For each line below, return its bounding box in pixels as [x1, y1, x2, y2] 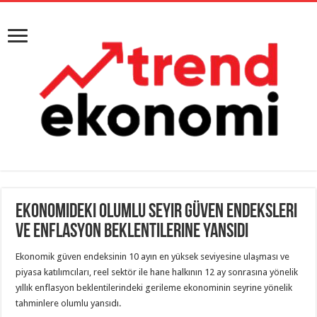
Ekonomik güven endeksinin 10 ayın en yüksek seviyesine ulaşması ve [16, 251, 290, 262]
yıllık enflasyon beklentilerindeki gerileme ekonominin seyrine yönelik [16, 282, 293, 293]
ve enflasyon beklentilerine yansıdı [16, 222, 249, 242]
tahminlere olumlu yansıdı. [16, 298, 122, 309]
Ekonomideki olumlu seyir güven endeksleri [16, 202, 298, 222]
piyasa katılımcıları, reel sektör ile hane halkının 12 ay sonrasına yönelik [16, 267, 299, 277]
